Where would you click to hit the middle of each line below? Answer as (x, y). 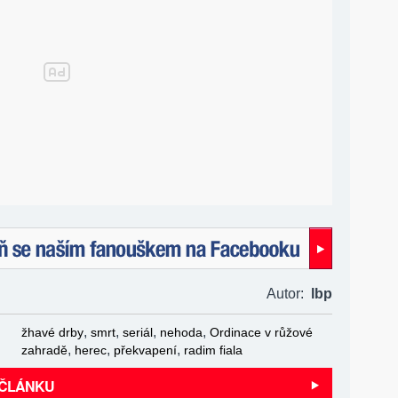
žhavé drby (52, 332)
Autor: (289, 293)
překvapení (145, 350)
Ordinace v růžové (261, 332)
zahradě (44, 350)
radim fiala (213, 350)
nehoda (181, 332)
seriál (138, 332)
